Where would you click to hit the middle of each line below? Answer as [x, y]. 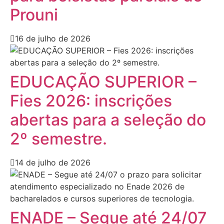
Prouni [34, 14]
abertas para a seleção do [108, 119]
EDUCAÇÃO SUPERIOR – [103, 81]
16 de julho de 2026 [53, 38]
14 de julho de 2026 [53, 162]
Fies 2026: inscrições [91, 100]
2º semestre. [58, 138]
